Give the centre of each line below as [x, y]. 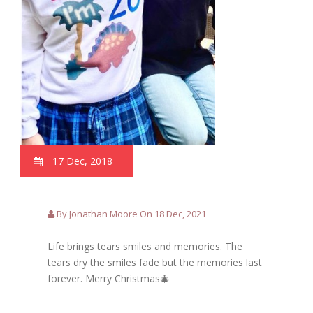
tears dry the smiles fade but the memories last [155, 263]
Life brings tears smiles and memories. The [145, 247]
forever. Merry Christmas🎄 [109, 279]
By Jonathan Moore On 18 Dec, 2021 [131, 214]
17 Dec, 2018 [81, 161]
